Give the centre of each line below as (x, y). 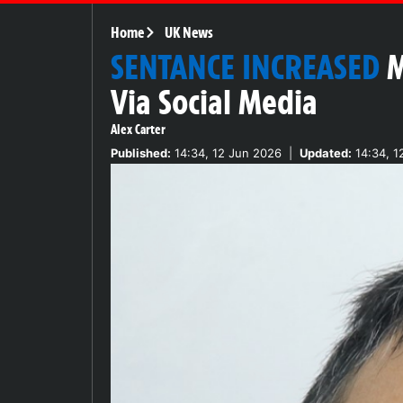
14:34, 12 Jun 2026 (226, 152)
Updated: (326, 152)
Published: (141, 152)
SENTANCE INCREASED (245, 67)
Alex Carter (138, 129)
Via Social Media (214, 102)
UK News (188, 32)
